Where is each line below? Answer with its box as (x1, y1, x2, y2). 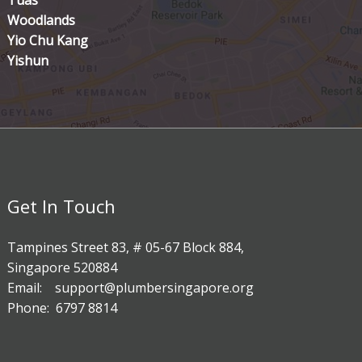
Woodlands (7, 11, 76, 30)
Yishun (7, 52, 49, 70)
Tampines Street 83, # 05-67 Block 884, (7, 238, 245, 257)
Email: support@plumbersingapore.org (7, 279, 255, 297)
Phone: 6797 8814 (7, 299, 118, 318)
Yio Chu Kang (7, 32, 89, 50)
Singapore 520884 (7, 259, 118, 277)
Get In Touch (7, 194, 116, 219)
